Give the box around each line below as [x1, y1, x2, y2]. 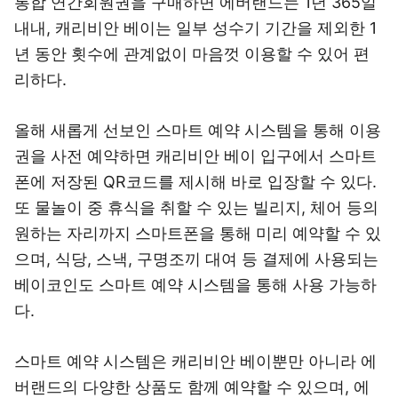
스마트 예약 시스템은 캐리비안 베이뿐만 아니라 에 [14, 352, 377, 370]
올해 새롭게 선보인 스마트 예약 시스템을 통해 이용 [14, 121, 381, 139]
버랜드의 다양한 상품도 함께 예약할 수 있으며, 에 [14, 378, 370, 396]
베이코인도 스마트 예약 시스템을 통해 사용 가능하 [14, 275, 377, 294]
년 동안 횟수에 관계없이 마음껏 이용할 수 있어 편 [14, 44, 370, 63]
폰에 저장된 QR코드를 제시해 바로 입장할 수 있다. [14, 172, 377, 191]
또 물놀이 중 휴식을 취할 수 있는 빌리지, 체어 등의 [14, 198, 378, 217]
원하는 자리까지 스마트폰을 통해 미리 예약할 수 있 [14, 224, 381, 243]
